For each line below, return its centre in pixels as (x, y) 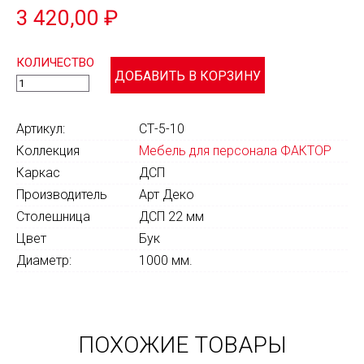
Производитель (62, 195)
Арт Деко (167, 195)
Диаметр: (44, 260)
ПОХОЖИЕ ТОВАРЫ (182, 345)
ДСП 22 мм (171, 217)
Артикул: (41, 129)
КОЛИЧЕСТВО (55, 63)
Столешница (53, 217)
